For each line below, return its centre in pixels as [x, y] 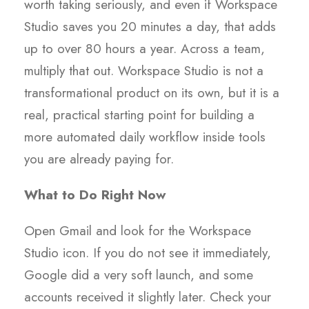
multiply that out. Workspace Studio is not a [144, 71]
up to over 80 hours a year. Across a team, [144, 49]
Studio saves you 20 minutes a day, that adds [150, 27]
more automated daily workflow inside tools [145, 137]
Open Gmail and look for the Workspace [138, 231]
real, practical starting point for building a [139, 115]
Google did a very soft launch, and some [139, 275]
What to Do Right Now [95, 195]
